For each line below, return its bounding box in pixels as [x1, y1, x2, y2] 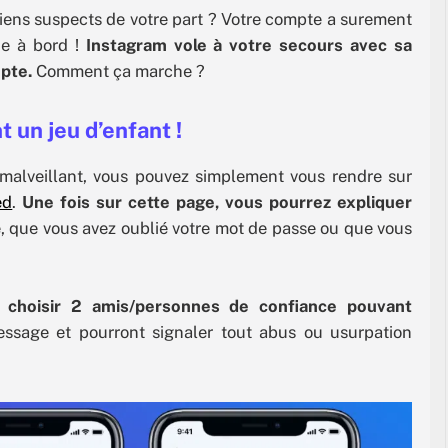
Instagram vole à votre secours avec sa [78, 34, 413, 55]
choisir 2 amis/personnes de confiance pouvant [8, 295, 413, 316]
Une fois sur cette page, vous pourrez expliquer [22, 192, 413, 213]
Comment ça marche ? [32, 60, 205, 81]
